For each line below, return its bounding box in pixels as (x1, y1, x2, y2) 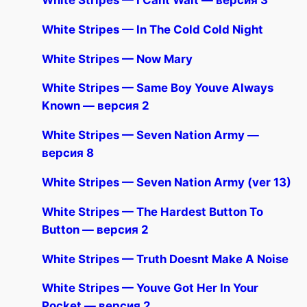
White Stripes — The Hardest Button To (42, 204, 264, 219)
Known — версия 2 (42, 99, 150, 113)
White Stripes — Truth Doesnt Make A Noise (42, 251, 289, 266)
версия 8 (42, 146, 95, 160)
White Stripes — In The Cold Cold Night (42, 22, 264, 36)
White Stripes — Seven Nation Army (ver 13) (42, 175, 292, 190)
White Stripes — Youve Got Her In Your (42, 281, 259, 295)
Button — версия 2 (42, 222, 149, 236)
